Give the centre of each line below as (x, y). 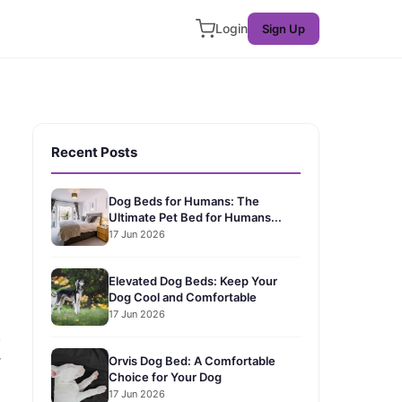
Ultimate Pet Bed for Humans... (195, 217)
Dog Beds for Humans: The (184, 201)
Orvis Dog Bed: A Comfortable (192, 360)
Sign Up (284, 29)
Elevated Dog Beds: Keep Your (193, 280)
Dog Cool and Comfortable (183, 297)
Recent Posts (94, 152)
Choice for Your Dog (165, 376)
